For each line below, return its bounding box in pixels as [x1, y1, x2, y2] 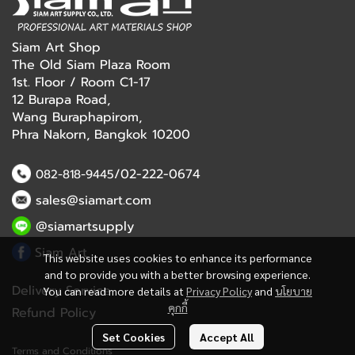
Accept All [199, 330, 254, 344]
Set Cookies [101, 330, 165, 344]
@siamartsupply [36, 217, 134, 236]
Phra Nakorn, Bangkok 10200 [12, 125, 190, 144]
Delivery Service [12, 281, 111, 300]
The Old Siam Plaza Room [12, 55, 170, 74]
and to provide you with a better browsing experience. [44, 267, 311, 281]
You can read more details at [43, 284, 186, 298]
